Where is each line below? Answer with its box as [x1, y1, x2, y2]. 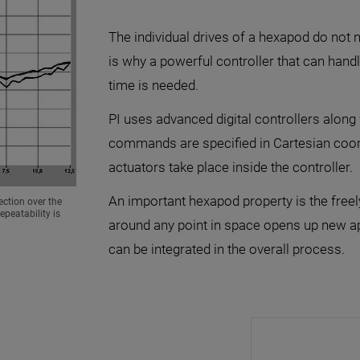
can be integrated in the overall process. [108, 241, 345, 257]
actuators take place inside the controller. [108, 159, 353, 175]
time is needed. [108, 77, 198, 93]
